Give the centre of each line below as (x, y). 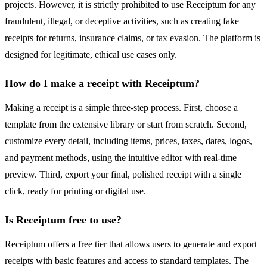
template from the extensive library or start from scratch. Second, (126, 125)
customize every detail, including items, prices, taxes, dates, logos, (128, 141)
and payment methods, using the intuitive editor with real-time (121, 158)
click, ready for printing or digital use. (75, 191)
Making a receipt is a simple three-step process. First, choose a (121, 108)
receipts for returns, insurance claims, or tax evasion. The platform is (133, 38)
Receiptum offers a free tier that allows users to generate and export (131, 244)
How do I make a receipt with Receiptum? (102, 84)
